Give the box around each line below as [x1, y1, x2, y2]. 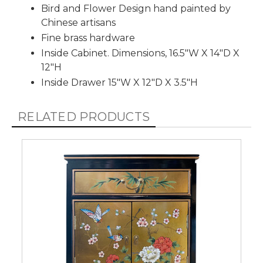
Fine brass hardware [41, 32, 135, 43]
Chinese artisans [41, 17, 116, 28]
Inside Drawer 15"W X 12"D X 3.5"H [41, 77, 198, 88]
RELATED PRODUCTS [18, 110, 150, 124]
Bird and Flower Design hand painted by [41, 3, 231, 14]
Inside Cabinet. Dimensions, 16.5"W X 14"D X [41, 48, 240, 59]
